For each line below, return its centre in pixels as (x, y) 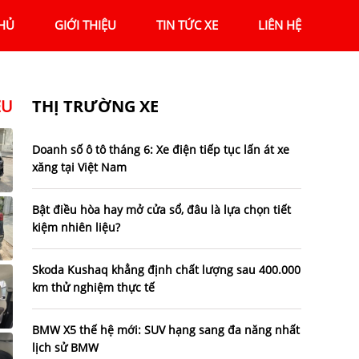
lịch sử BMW (65, 348)
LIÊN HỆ (280, 25)
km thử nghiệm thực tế (93, 288)
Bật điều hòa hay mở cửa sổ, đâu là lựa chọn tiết (161, 210)
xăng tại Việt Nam (79, 167)
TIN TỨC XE (187, 25)
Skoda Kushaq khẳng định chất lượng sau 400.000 (166, 270)
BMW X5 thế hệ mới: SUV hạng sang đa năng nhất (166, 330)
